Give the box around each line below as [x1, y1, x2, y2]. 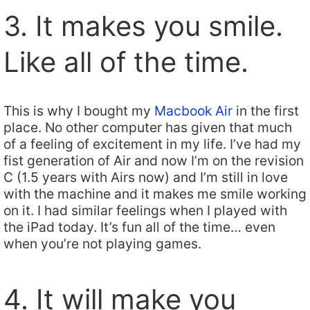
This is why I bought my [3, 102, 154, 119]
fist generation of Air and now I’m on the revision [3, 152, 304, 169]
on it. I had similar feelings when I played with [3, 201, 287, 219]
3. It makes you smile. [3, 9, 283, 44]
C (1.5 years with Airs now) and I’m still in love [3, 168, 288, 185]
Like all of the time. [3, 45, 248, 80]
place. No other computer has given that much [3, 118, 292, 136]
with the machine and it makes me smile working [3, 185, 307, 202]
